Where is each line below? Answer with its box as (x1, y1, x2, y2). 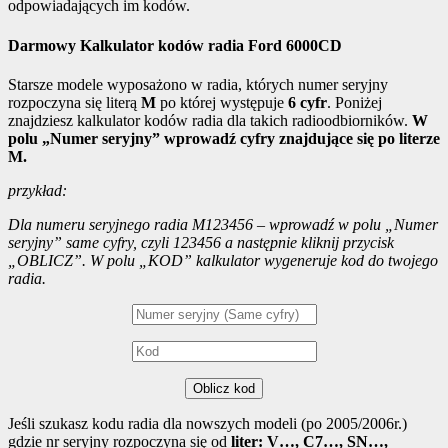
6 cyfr (288, 93, 327, 111)
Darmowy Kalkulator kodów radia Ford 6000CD (8, 36, 342, 54)
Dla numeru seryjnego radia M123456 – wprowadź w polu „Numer (8, 215, 438, 233)
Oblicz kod (193, 380, 255, 396)
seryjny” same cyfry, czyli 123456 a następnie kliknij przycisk (8, 233, 394, 251)
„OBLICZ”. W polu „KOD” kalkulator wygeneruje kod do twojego (8, 251, 438, 269)
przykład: (8, 181, 67, 199)
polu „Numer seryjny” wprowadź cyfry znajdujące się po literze (8, 129, 440, 147)
